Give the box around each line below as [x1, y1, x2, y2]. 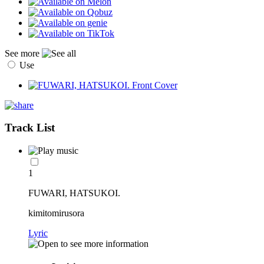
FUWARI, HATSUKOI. [28, 188, 120, 199]
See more [5, 48, 42, 58]
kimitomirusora [28, 208, 84, 219]
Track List [5, 121, 55, 134]
